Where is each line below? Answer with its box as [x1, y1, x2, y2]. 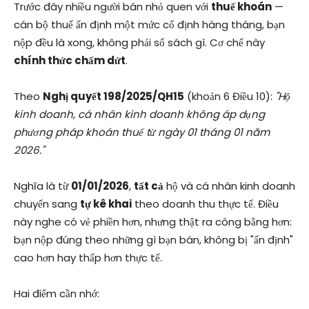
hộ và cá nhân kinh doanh [163, 179, 295, 194]
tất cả [134, 179, 163, 194]
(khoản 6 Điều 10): [184, 89, 275, 104]
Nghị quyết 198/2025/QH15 [43, 89, 184, 104]
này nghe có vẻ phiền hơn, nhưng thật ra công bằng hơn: [14, 215, 292, 230]
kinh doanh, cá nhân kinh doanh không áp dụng [14, 107, 265, 122]
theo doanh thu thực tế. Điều [132, 197, 279, 212]
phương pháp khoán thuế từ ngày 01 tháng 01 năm [14, 125, 270, 140]
